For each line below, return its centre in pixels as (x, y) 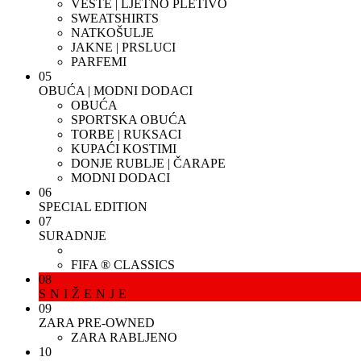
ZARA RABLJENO (124, 337)
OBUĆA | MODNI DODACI (116, 91)
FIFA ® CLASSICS (123, 265)
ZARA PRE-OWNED (97, 323)
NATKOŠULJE (112, 33)
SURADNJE (73, 236)
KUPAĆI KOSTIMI (124, 149)
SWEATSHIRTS (115, 18)
